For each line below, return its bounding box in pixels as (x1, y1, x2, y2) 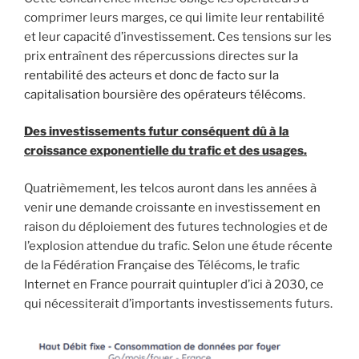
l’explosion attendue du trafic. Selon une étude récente (24, 238, 333, 253)
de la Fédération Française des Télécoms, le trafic (24, 257, 300, 272)
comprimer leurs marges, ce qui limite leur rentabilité (24, 10, 325, 25)
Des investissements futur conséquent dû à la (24, 124, 289, 139)
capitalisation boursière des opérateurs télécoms (24, 87, 303, 102)
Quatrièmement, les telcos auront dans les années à (24, 180, 317, 196)
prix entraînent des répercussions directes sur (24, 48, 288, 63)
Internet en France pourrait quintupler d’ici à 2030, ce (24, 276, 324, 292)
